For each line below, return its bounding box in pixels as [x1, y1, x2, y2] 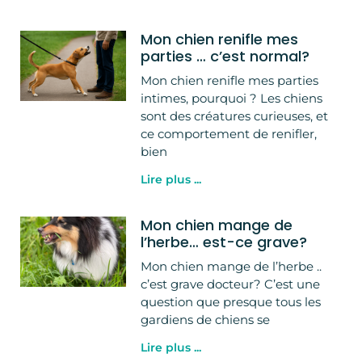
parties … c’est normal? [141, 45, 310, 66]
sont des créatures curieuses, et [141, 107, 329, 124]
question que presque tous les [141, 293, 322, 309]
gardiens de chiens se [141, 311, 271, 327]
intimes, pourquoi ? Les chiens [141, 90, 323, 106]
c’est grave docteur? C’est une [141, 276, 321, 292]
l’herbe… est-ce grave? [141, 231, 308, 252]
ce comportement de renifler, [141, 125, 318, 141]
